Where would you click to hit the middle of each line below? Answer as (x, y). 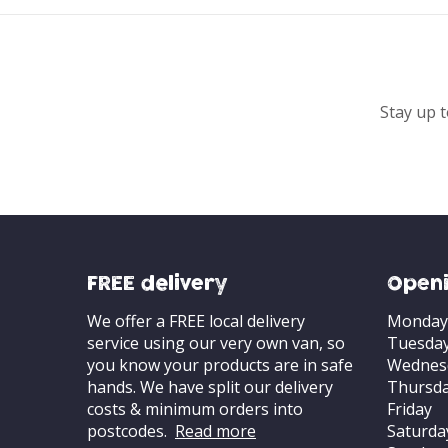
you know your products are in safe (220, 365)
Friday (409, 409)
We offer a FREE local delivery (196, 321)
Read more (215, 431)
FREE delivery (157, 285)
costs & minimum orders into (195, 409)
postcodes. (131, 431)
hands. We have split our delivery (210, 387)
